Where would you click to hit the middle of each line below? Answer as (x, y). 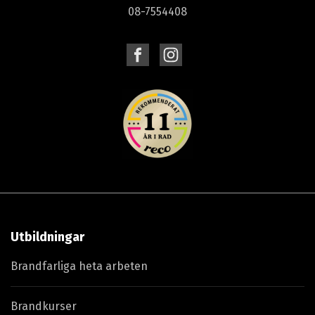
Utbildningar (47, 237)
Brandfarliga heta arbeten (79, 266)
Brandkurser (44, 306)
